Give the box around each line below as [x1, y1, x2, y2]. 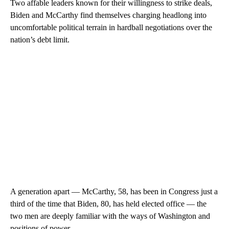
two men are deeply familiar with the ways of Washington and [10, 211, 210, 220]
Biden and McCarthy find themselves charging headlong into [10, 10, 207, 19]
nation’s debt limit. [10, 35, 70, 44]
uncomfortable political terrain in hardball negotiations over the [10, 22, 212, 32]
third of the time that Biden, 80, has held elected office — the [10, 199, 207, 208]
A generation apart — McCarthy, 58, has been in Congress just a [10, 187, 218, 196]
